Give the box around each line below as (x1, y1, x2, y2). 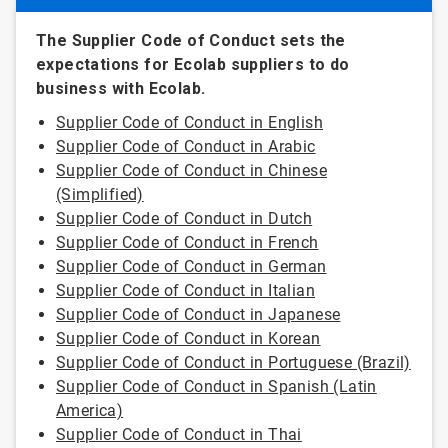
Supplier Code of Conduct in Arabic (56, 137, 316, 156)
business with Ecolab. (36, 79, 206, 98)
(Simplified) (56, 185, 144, 204)
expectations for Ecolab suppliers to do (36, 55, 350, 74)
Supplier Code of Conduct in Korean (56, 329, 321, 348)
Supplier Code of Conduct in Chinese (56, 161, 327, 180)
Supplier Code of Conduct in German (56, 257, 327, 276)
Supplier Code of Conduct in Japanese (56, 305, 341, 324)
